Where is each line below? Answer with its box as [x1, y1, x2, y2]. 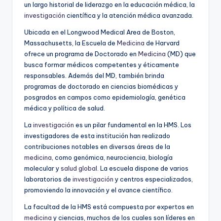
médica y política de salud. [24, 104, 105, 112]
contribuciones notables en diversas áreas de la [24, 142, 170, 150]
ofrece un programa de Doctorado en [24, 49, 138, 58]
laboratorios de [24, 175, 73, 183]
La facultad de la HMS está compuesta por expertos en [24, 202, 194, 211]
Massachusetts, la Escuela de [24, 38, 117, 47]
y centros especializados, [113, 175, 193, 183]
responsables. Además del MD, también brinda [24, 71, 164, 79]
